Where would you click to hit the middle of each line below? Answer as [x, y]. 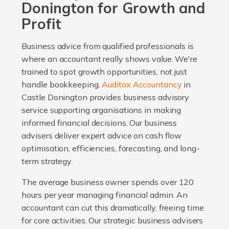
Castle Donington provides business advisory [106, 97]
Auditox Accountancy [142, 85]
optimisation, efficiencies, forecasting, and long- [111, 148]
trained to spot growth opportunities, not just [104, 72]
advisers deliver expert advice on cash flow [102, 136]
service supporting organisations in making [101, 110]
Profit [41, 24]
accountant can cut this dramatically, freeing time [113, 208]
